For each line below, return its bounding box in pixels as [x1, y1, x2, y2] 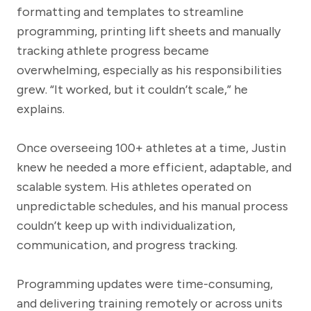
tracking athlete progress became [17, 42, 209, 58]
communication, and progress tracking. [17, 237, 237, 253]
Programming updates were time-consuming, [17, 276, 273, 292]
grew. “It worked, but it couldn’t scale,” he [17, 81, 248, 97]
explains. [17, 101, 65, 117]
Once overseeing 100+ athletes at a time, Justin [17, 140, 286, 155]
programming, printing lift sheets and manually [17, 23, 280, 39]
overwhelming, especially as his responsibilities [17, 62, 282, 78]
